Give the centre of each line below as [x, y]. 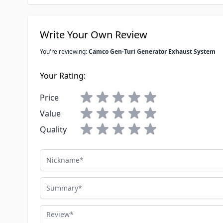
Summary [57, 183]
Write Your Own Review [94, 35]
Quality [53, 130]
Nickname [58, 155]
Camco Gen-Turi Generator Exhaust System [152, 52]
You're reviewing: [64, 52]
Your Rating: [63, 76]
